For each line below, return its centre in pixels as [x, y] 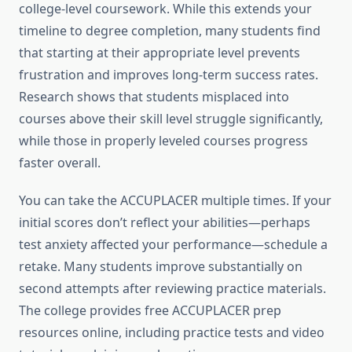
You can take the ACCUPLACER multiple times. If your [175, 201]
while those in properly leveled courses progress [163, 141]
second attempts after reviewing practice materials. [172, 289]
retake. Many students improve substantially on [161, 267]
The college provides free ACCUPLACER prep [150, 311]
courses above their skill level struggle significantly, [171, 119]
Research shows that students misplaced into [154, 97]
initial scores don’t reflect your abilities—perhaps [165, 223]
